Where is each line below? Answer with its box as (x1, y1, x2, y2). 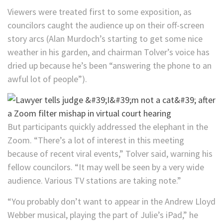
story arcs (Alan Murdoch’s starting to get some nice (7, 33, 203, 45)
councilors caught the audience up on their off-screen (7, 19, 204, 31)
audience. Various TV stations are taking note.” (7, 175, 181, 187)
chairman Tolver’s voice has (108, 46, 210, 58)
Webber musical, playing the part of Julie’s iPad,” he (7, 209, 198, 221)
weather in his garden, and (7, 46, 106, 58)
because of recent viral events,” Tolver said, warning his (7, 148, 213, 160)
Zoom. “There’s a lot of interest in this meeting (7, 134, 184, 146)
